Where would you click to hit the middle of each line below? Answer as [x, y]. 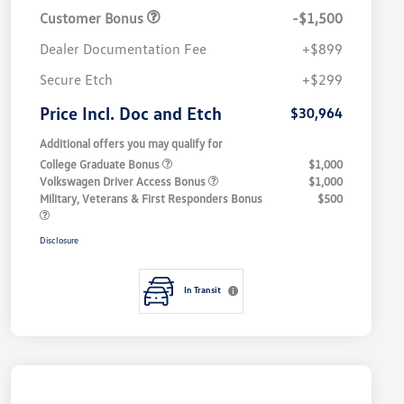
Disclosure [59, 240]
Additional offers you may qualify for [131, 144]
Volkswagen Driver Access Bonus [124, 182]
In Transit [202, 290]
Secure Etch [76, 80]
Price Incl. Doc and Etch [131, 113]
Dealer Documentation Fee [123, 49]
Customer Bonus [93, 18]
